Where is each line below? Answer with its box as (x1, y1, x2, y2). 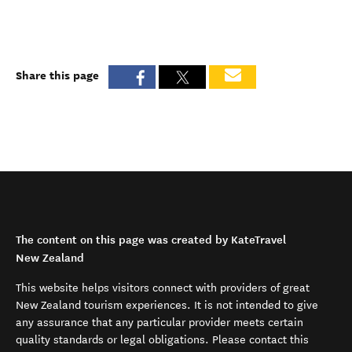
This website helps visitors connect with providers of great (16, 281, 310, 295)
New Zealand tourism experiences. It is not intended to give (16, 299, 318, 312)
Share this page (16, 67, 99, 83)
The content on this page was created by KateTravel (16, 233, 286, 247)
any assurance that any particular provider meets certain (16, 316, 303, 329)
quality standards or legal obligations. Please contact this (16, 333, 309, 346)
